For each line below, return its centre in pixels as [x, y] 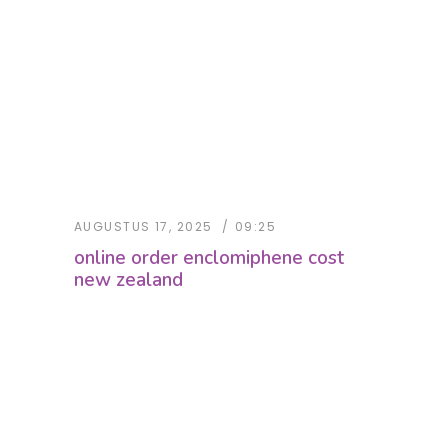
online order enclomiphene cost [209, 258]
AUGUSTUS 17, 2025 [143, 227]
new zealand [128, 280]
